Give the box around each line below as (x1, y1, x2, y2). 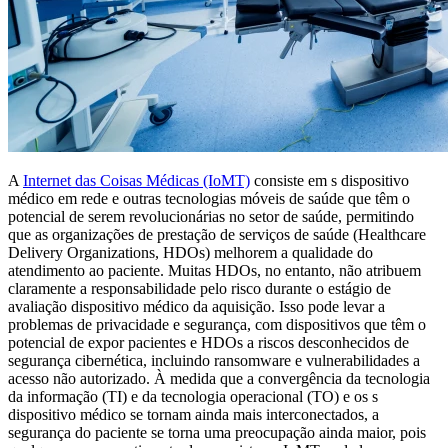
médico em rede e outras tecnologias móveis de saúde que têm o (8, 190, 410, 208)
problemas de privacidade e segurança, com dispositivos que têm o (8, 316, 426, 334)
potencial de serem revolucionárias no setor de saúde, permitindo (8, 208, 414, 226)
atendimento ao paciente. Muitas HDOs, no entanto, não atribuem (8, 262, 421, 280)
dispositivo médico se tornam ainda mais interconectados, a (8, 406, 379, 424)
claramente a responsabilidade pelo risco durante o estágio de (8, 280, 391, 298)
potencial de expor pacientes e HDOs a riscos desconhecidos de (8, 334, 409, 352)
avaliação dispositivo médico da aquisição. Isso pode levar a (8, 298, 385, 316)
